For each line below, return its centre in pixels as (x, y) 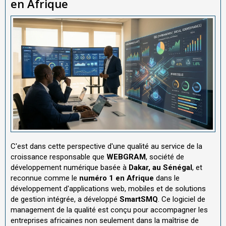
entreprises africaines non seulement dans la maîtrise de (105, 220)
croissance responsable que (59, 157)
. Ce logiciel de (182, 199)
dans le (167, 178)
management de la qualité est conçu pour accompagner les (109, 210)
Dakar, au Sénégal (160, 167)
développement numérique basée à (70, 167)
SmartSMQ (139, 199)
